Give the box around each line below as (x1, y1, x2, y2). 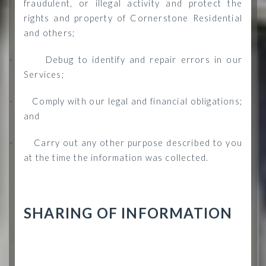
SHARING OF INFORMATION (24, 204, 233, 221)
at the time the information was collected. (24, 153, 209, 163)
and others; (24, 28, 75, 38)
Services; (24, 69, 64, 80)
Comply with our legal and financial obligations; (32, 96, 242, 106)
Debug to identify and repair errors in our (45, 55, 242, 65)
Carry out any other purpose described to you (34, 138, 242, 148)
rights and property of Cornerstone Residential (24, 13, 242, 23)
